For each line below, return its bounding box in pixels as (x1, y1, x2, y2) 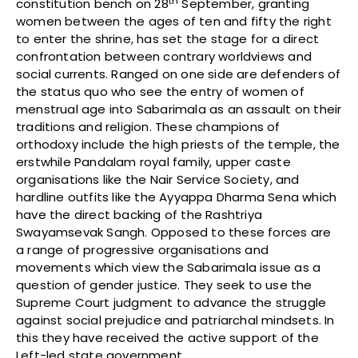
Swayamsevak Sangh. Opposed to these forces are (16, 224, 332, 241)
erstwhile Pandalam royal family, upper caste (16, 153, 291, 171)
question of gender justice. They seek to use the (16, 276, 312, 294)
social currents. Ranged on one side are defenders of (16, 66, 341, 83)
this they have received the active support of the (16, 329, 319, 347)
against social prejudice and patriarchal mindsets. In (16, 312, 335, 329)
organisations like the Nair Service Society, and (16, 171, 300, 189)
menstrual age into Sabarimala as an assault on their (16, 101, 342, 118)
